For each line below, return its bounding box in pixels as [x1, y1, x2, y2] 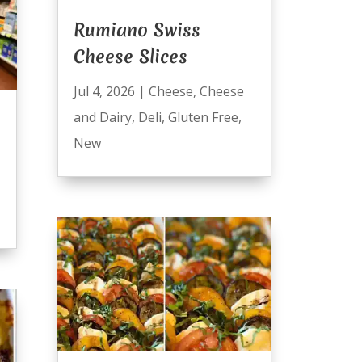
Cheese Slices [73, 44, 187, 69]
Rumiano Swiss [73, 18, 200, 43]
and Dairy [73, 108, 132, 127]
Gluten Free [167, 108, 238, 127]
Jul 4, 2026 [73, 82, 135, 101]
